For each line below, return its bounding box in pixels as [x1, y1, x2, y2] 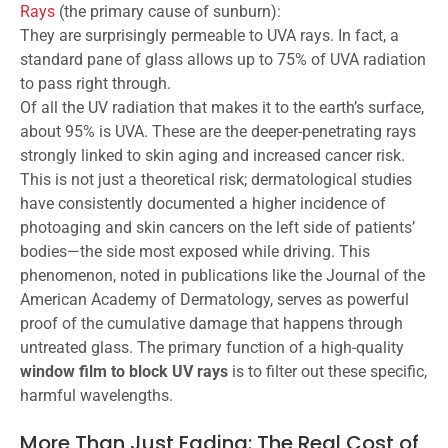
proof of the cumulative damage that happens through [20, 314, 403, 334]
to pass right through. [20, 74, 171, 94]
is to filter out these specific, [228, 362, 427, 382]
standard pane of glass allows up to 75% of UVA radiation [20, 50, 426, 70]
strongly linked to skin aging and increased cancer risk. [20, 146, 405, 166]
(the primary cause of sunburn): [55, 2, 281, 22]
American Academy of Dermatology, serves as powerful [20, 290, 409, 310]
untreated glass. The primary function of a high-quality [20, 338, 404, 358]
